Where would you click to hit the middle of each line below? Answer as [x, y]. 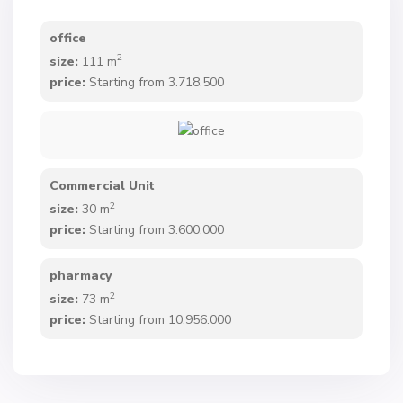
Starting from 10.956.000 [161, 319]
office [68, 38]
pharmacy [81, 275]
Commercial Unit [103, 185]
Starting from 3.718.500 [157, 82]
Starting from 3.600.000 [157, 229]
